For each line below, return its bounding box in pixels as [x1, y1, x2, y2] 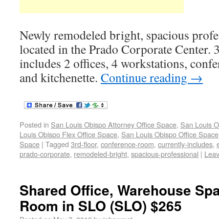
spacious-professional [131, 149, 198, 159]
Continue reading [101, 69, 190, 86]
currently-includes [158, 139, 213, 149]
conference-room [101, 139, 154, 149]
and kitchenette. [20, 69, 101, 86]
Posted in [20, 119, 49, 130]
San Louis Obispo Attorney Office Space [51, 119, 176, 130]
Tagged [45, 139, 69, 149]
